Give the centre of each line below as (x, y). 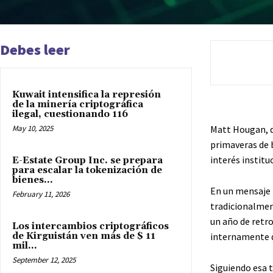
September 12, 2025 (44, 260)
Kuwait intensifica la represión (87, 94)
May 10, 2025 (33, 128)
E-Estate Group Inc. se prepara (87, 160)
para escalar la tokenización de (87, 170)
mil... (25, 246)
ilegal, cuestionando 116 (70, 114)
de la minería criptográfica (78, 104)
